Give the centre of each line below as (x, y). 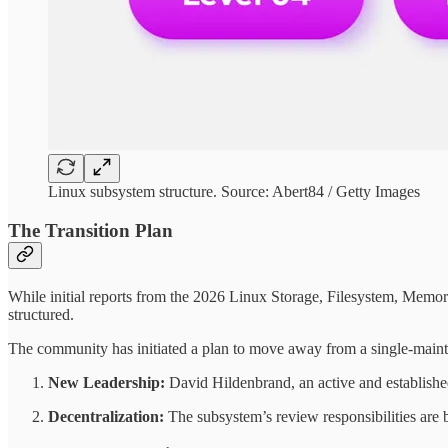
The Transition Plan (90, 230)
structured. (41, 314)
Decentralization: (106, 416)
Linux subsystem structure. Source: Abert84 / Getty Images (234, 192)
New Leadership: (106, 382)
